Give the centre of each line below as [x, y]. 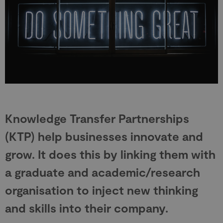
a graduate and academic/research [103, 172]
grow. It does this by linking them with [110, 154]
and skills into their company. [87, 208]
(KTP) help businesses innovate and [104, 136]
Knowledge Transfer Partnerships [97, 118]
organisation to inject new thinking [102, 190]
